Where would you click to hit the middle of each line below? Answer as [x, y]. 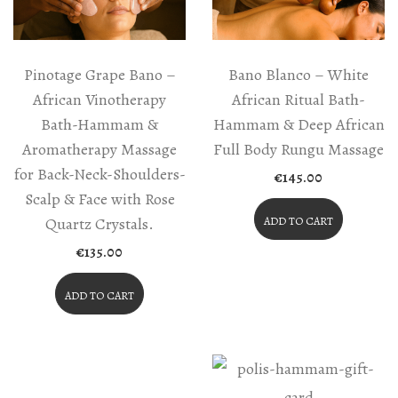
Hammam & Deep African [298, 124]
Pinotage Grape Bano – [99, 75]
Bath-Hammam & [99, 124]
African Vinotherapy [99, 99]
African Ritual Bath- [298, 99]
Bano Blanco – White [298, 75]
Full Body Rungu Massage [298, 149]
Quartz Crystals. [99, 224]
